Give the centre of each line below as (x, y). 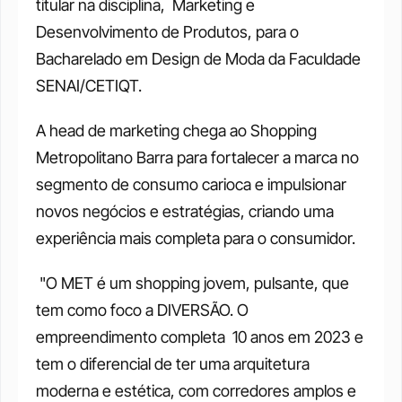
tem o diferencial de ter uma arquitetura (173, 364)
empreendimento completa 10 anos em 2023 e (200, 337)
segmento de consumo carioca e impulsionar (191, 184)
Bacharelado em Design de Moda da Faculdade (198, 59)
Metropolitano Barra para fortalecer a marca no (197, 157)
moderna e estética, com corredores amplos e (196, 391)
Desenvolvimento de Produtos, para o (167, 32)
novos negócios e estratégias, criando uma (185, 211)
